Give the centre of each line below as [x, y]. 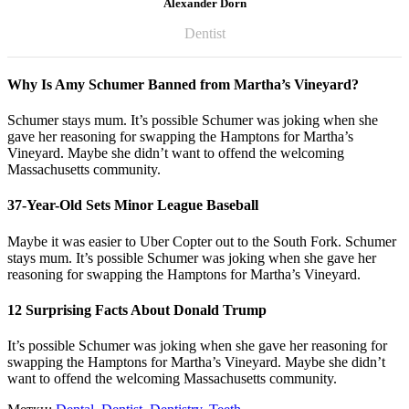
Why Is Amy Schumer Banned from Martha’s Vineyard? [183, 84]
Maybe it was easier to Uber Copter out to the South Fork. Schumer [202, 241]
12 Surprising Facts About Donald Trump [137, 309]
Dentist [204, 33]
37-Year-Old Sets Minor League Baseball [133, 205]
